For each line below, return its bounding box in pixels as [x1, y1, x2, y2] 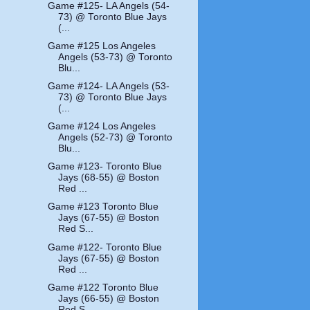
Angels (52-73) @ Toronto [58, 132, 173, 143]
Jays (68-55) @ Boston [58, 172, 160, 183]
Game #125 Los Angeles [48, 40, 156, 51]
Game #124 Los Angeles [48, 121, 156, 132]
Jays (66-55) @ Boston [58, 293, 160, 304]
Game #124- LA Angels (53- [48, 81, 170, 92]
